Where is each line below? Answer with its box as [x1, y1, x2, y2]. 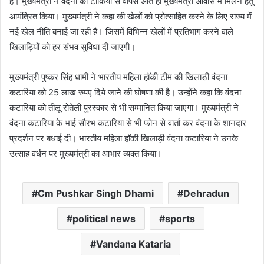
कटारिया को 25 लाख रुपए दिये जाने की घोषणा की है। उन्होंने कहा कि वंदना [9, 87, 241, 98]
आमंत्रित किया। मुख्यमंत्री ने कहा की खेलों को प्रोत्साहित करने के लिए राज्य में [9, 11, 252, 22]
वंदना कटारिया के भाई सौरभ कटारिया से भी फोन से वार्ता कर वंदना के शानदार [9, 117, 246, 128]
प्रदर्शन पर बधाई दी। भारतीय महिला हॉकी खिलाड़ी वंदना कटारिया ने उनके [9, 133, 238, 144]
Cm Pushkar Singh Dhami [38, 187, 154, 199]
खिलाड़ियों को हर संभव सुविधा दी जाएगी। [9, 41, 136, 52]
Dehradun [183, 187, 229, 199]
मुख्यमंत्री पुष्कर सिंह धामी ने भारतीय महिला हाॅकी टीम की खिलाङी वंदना [9, 71, 227, 82]
